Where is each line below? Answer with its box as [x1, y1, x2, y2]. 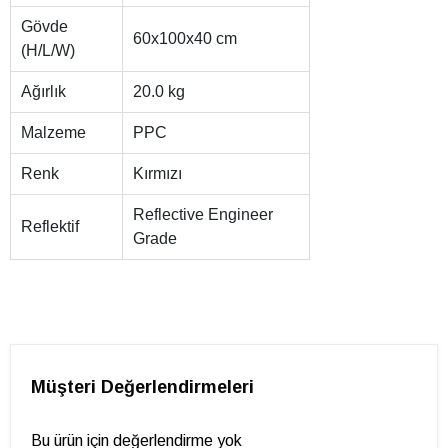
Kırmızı [133, 165, 182, 183]
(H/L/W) [21, 42, 75, 60]
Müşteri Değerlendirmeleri [31, 377, 254, 398]
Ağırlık [21, 83, 66, 101]
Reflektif [21, 218, 79, 236]
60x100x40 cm [133, 30, 237, 48]
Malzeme [21, 124, 86, 142]
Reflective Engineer [133, 206, 273, 224]
